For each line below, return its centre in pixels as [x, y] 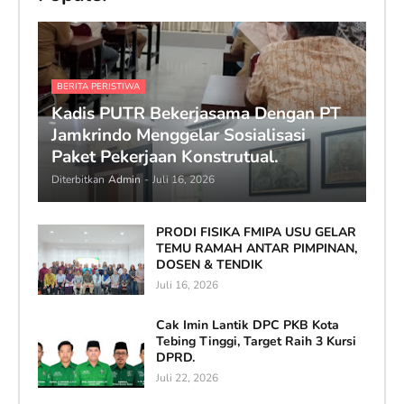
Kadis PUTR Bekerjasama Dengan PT [196, 114]
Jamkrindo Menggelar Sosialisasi [178, 136]
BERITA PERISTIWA [98, 87]
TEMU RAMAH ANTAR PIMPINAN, [256, 249]
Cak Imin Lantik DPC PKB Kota [247, 326]
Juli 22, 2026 [187, 378]
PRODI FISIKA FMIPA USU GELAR [256, 233]
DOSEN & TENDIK [209, 265]
